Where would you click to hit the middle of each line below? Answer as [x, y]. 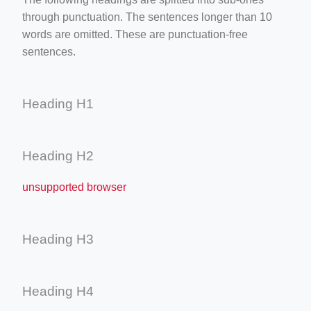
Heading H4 [58, 291]
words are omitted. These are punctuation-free [135, 34]
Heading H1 [58, 103]
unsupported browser [74, 187]
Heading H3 [58, 239]
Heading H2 [58, 155]
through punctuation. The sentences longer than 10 [147, 17]
